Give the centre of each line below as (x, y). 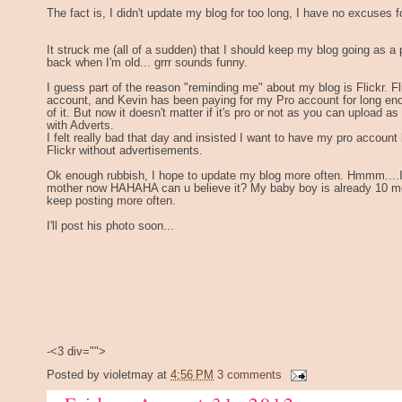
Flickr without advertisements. (125, 150)
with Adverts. (80, 125)
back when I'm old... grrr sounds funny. (149, 62)
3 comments (249, 376)
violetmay (128, 376)
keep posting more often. (111, 201)
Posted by (75, 376)
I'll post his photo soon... (110, 226)
